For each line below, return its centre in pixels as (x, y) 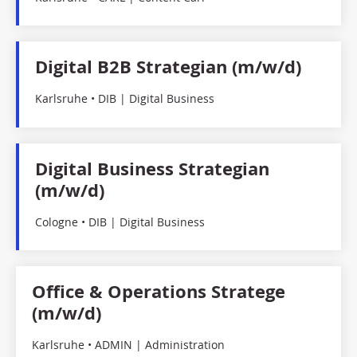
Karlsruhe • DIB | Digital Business (125, 99)
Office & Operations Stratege (159, 291)
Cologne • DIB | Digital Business (120, 222)
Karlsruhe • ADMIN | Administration (128, 345)
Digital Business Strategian (152, 168)
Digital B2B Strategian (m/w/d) (168, 67)
